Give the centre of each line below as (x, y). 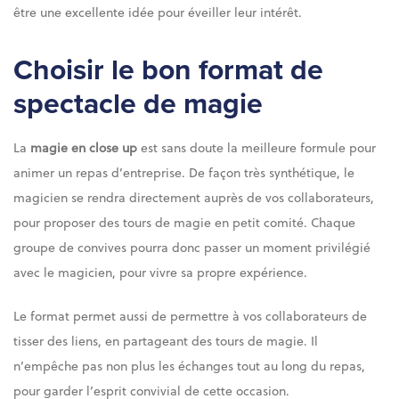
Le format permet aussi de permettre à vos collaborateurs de (190, 315)
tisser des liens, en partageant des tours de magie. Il (166, 340)
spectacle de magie (138, 104)
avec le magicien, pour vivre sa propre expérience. (160, 272)
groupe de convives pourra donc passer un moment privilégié (192, 247)
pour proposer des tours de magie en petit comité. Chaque (184, 222)
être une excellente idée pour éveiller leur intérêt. (158, 12)
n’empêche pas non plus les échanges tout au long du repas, (189, 365)
